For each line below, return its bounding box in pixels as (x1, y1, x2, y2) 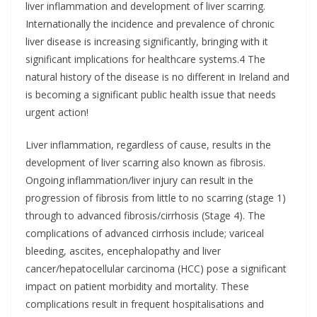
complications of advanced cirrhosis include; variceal (25, 226, 264, 240)
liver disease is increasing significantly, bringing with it (25, 35, 268, 48)
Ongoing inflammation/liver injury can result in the (25, 173, 253, 187)
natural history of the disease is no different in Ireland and (25, 70, 289, 83)
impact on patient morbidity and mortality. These (25, 279, 249, 293)
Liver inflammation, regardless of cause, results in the (25, 138, 271, 151)
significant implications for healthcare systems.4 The (25, 52, 265, 66)
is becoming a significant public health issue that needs (25, 88, 276, 101)
